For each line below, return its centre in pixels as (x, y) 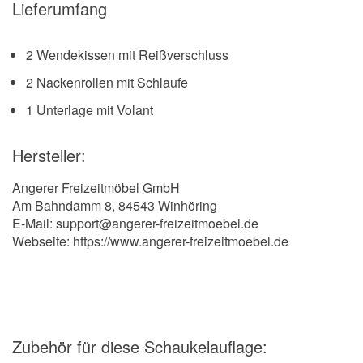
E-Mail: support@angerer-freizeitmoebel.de (135, 224)
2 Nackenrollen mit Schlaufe (107, 83)
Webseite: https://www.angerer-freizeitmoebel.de (150, 241)
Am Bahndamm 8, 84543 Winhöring (115, 206)
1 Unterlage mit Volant (90, 110)
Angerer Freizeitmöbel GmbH (96, 188)
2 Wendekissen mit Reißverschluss (127, 55)
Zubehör (45, 347)
